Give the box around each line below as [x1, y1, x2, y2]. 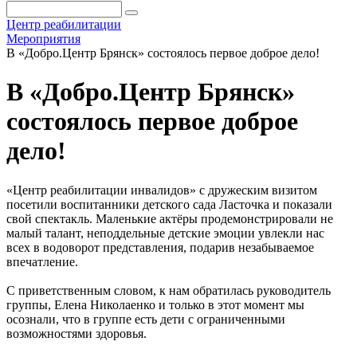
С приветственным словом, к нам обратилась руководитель [6, 283, 331, 297]
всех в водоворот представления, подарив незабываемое [6, 240, 314, 254]
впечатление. [6, 254, 78, 269]
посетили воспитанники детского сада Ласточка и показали [6, 197, 332, 211]
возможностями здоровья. [6, 326, 147, 340]
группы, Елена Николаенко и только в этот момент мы [6, 297, 304, 312]
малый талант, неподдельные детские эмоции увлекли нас [6, 226, 324, 240]
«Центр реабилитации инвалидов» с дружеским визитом [6, 182, 317, 197]
